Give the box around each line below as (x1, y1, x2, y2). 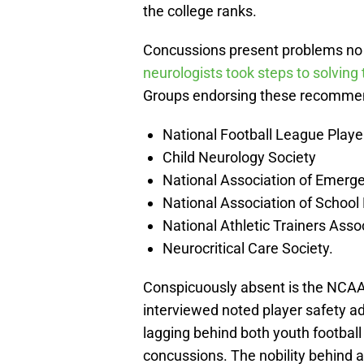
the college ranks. (143, 2, 257, 20)
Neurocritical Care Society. (162, 240, 333, 258)
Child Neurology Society (162, 149, 316, 167)
